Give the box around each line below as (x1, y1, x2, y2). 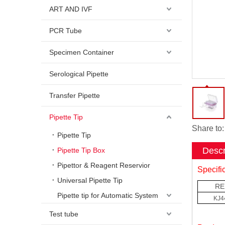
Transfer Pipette (49, 91, 100, 99)
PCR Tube (49, 27, 82, 35)
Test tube (49, 210, 78, 218)
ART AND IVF (49, 5, 92, 13)
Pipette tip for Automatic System (57, 191, 158, 199)
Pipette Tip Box (57, 146, 105, 154)
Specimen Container (49, 48, 114, 56)
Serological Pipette (49, 70, 108, 78)
